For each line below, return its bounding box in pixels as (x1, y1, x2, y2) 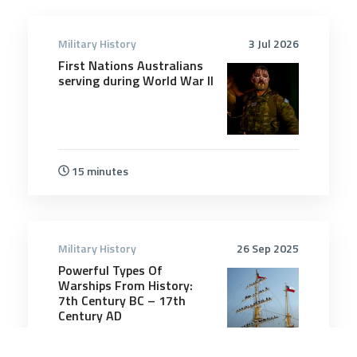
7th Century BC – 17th (58, 290, 186, 310)
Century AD (58, 305, 122, 325)
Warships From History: (58, 275, 193, 295)
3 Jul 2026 (249, 34, 299, 52)
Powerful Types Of (58, 260, 163, 280)
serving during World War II (58, 70, 214, 90)
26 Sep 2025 (237, 239, 299, 257)
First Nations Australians (58, 55, 203, 75)
